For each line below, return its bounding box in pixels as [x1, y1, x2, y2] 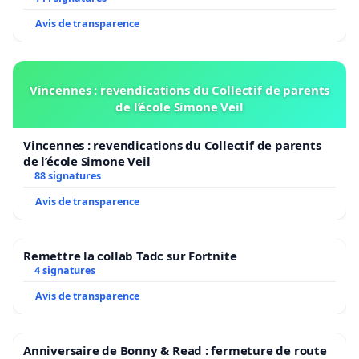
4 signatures [34, 264, 95, 278]
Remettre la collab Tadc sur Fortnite [23, 248, 237, 264]
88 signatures [34, 169, 101, 184]
